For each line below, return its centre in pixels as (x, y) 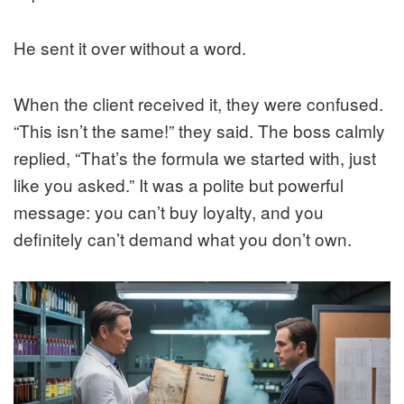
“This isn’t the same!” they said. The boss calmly (199, 130)
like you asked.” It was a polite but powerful (179, 184)
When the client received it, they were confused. (198, 103)
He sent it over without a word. (130, 47)
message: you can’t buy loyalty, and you (169, 211)
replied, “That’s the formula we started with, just (195, 157)
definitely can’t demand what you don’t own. (183, 238)
